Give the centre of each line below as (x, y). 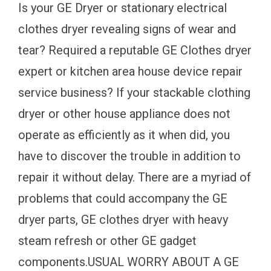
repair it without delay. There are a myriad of (135, 177)
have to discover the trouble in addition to (129, 156)
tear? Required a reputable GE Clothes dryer (135, 50)
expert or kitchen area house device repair (130, 71)
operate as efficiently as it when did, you (124, 135)
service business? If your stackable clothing (134, 92)
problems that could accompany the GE (123, 198)
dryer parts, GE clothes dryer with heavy (123, 219)
